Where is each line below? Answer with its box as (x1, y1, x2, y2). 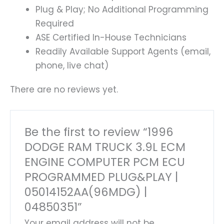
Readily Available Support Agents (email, (35, 45, 210, 57)
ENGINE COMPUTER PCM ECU (24, 153, 185, 170)
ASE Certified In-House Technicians (35, 31, 186, 43)
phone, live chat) (35, 59, 108, 71)
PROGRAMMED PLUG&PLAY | (24, 168, 178, 185)
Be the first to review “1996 (24, 123, 174, 140)
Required (35, 17, 74, 29)
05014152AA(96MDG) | (24, 183, 147, 200)
